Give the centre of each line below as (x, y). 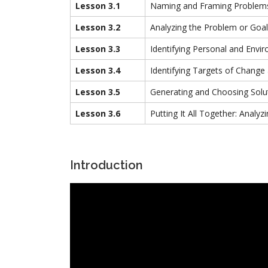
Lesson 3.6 (98, 113)
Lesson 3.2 (98, 27)
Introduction (106, 165)
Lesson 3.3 (98, 48)
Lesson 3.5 (98, 92)
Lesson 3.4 (98, 70)
